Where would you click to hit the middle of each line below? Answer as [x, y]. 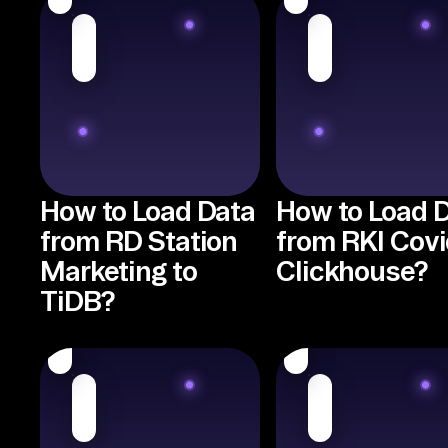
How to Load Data [148, 210]
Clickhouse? [351, 270]
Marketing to [118, 270]
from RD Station [139, 240]
